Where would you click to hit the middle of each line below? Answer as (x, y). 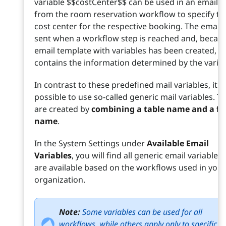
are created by (63, 109)
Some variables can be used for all (142, 212)
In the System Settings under (91, 143)
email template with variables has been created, (125, 50)
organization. (60, 180)
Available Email (178, 143)
